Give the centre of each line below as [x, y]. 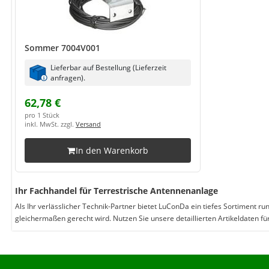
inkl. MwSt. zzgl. [50, 124]
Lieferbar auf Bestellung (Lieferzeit [108, 67]
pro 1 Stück [42, 115]
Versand [88, 124]
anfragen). [68, 77]
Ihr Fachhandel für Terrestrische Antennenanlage [116, 191]
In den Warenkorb [112, 150]
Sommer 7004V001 [62, 48]
